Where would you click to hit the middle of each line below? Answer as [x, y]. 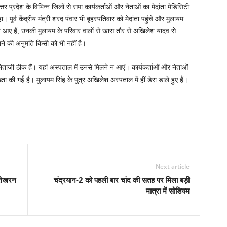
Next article [172, 166]
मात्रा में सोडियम [167, 191]
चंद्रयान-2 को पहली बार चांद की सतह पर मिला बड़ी [121, 180]
